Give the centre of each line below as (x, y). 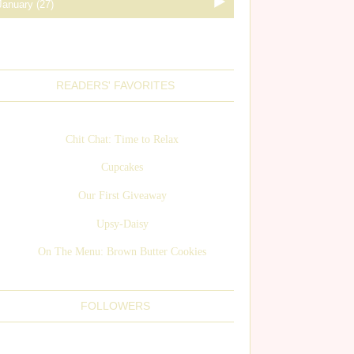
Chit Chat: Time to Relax (122, 139)
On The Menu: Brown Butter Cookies (122, 252)
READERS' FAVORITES (115, 85)
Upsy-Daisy (122, 224)
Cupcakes (122, 168)
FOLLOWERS (115, 305)
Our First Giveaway (122, 195)
